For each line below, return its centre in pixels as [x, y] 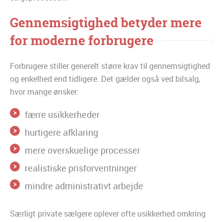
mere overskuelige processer [83, 150]
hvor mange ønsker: [44, 92]
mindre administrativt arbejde [84, 186]
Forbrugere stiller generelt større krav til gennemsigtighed [110, 66]
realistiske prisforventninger [81, 168]
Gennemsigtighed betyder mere [106, 23]
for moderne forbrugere [82, 41]
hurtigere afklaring [61, 133]
